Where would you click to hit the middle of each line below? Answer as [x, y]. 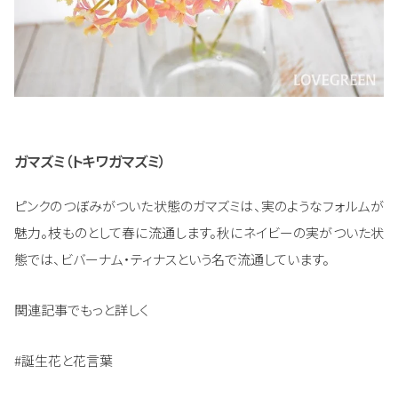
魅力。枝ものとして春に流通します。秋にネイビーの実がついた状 [199, 233]
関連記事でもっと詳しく [81, 310]
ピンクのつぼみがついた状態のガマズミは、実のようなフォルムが [199, 206]
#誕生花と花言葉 [64, 361]
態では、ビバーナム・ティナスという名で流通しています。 [172, 259]
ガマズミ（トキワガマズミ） [90, 161]
